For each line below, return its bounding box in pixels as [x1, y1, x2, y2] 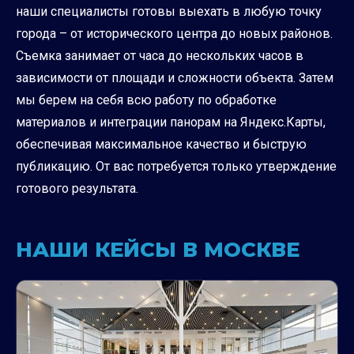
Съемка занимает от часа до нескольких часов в [16, 48, 303, 64]
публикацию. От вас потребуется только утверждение [16, 159, 337, 175]
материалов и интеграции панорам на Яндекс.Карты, [16, 115, 326, 130]
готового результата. [16, 181, 138, 197]
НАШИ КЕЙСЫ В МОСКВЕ [16, 237, 299, 263]
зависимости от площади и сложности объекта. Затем [16, 70, 333, 86]
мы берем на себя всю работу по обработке [16, 92, 277, 108]
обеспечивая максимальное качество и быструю [16, 137, 307, 153]
